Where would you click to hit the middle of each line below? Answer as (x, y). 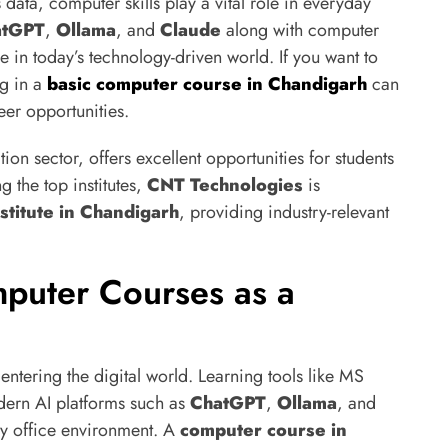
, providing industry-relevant (284, 212)
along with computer (300, 30)
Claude (190, 30)
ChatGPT (228, 403)
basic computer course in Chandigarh (207, 84)
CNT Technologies (225, 185)
